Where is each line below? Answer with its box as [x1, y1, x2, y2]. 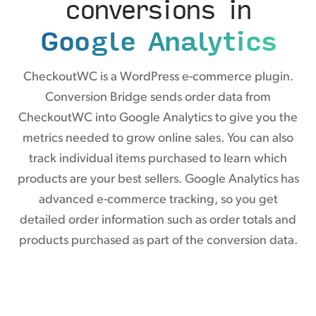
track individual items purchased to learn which [29, 152, 287, 166]
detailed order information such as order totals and [20, 213, 296, 227]
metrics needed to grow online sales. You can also [23, 131, 293, 145]
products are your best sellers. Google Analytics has [17, 172, 299, 186]
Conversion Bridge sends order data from [45, 90, 271, 104]
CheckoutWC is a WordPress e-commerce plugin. [23, 70, 293, 84]
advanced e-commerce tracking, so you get [38, 193, 278, 207]
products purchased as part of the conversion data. [18, 233, 298, 248]
